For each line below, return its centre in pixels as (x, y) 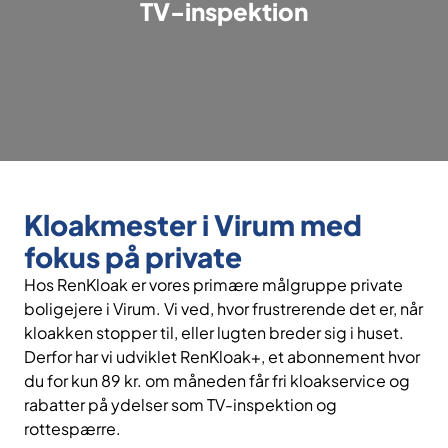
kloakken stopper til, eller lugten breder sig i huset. (214, 333)
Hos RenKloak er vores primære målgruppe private (213, 285)
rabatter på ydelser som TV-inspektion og (180, 405)
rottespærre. (72, 429)
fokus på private (133, 257)
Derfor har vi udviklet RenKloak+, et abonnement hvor (222, 357)
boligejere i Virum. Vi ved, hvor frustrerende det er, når (223, 309)
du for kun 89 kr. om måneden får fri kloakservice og (217, 381)
